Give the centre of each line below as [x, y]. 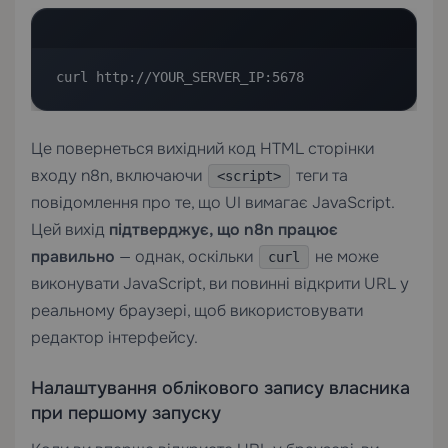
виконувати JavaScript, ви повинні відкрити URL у [220, 283]
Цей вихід [70, 229]
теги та [320, 175]
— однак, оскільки [186, 256]
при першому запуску [126, 412]
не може [345, 256]
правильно [73, 256]
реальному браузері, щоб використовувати [197, 310]
